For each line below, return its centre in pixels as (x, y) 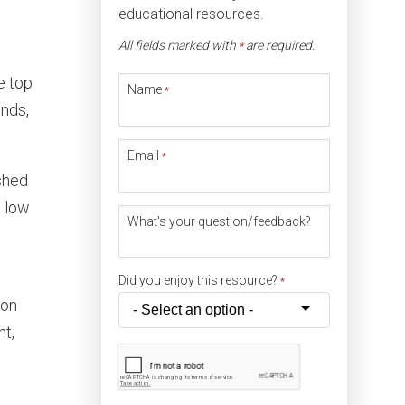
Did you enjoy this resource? (199, 281)
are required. (278, 46)
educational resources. (191, 14)
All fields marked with (178, 46)
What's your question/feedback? (219, 221)
